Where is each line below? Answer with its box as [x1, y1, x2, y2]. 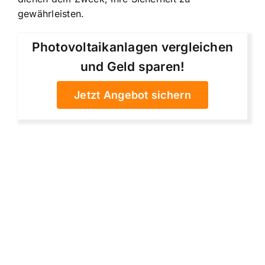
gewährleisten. [18, 7, 85, 20]
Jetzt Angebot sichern [74, 89, 191, 102]
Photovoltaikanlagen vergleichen [31, 40, 234, 55]
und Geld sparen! [80, 59, 185, 75]
